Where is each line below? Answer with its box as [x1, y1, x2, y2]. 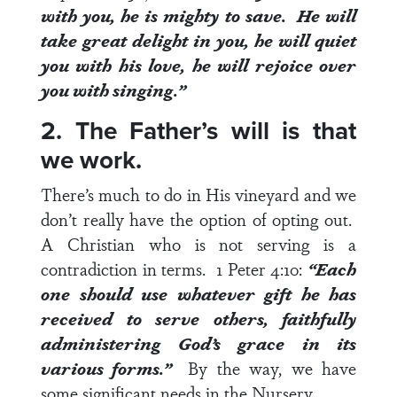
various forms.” [41, 355, 189, 380]
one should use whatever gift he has [41, 281, 356, 306]
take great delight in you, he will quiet [41, 27, 356, 52]
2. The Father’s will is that [41, 113, 356, 148]
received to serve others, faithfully [41, 306, 356, 331]
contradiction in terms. [41, 256, 216, 281]
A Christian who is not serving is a [41, 231, 356, 256]
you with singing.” [41, 77, 189, 102]
